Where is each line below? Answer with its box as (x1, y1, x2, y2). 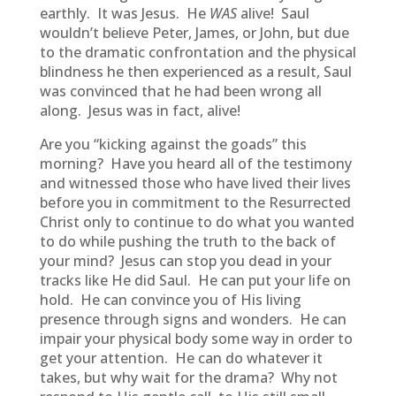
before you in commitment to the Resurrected (39, 193, 351, 212)
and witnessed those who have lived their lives (39, 173, 351, 193)
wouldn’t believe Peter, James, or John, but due (39, 23, 349, 42)
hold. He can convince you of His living (39, 290, 301, 309)
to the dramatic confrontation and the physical (39, 42, 356, 62)
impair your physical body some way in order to (39, 329, 353, 348)
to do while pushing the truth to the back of (39, 232, 336, 251)
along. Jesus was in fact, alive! (39, 101, 240, 120)
